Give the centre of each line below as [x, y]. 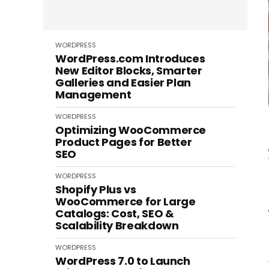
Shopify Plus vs [96, 189]
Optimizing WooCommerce [131, 130]
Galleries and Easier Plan [123, 83]
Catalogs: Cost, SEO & [115, 213]
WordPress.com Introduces [130, 59]
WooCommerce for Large [125, 201]
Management [93, 95]
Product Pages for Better [124, 142]
